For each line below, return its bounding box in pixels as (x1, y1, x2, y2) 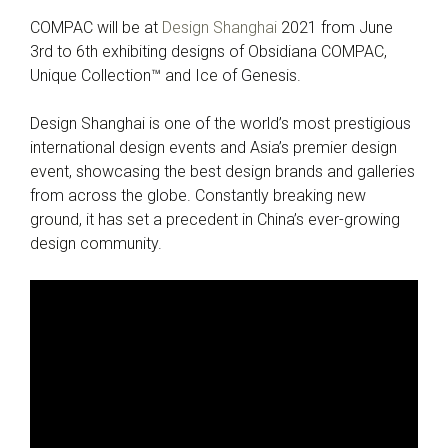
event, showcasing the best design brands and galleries (30, 162, 415, 181)
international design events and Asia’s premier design (30, 138, 397, 157)
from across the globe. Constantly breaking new (30, 186, 366, 205)
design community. (30, 234, 162, 253)
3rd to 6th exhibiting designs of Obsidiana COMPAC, (30, 42, 387, 61)
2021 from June (277, 18, 393, 37)
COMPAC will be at (30, 18, 162, 37)
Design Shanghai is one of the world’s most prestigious (30, 114, 411, 133)
